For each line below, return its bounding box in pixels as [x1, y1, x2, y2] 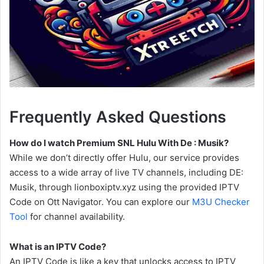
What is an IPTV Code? [9, 241, 106, 253]
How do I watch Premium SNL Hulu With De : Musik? [9, 137, 229, 149]
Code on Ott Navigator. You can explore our [9, 196, 192, 208]
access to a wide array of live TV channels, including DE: [9, 167, 243, 179]
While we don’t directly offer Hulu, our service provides [9, 152, 239, 164]
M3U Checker [192, 196, 250, 208]
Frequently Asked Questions [9, 107, 226, 127]
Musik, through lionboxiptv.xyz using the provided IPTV [9, 181, 239, 193]
